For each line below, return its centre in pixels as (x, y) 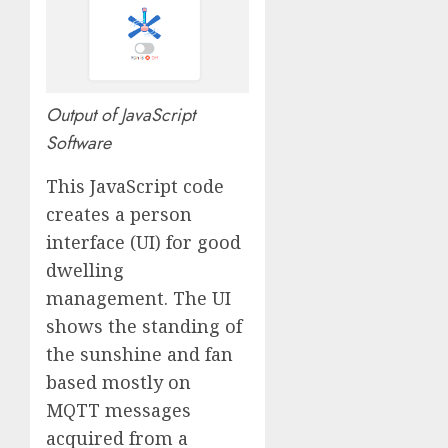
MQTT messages (118, 409)
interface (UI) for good (143, 241)
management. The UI (138, 297)
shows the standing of (144, 325)
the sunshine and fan (139, 353)
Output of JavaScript (120, 114)
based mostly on (118, 381)
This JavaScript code (135, 185)
